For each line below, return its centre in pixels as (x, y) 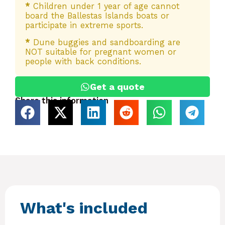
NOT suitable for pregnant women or (101, 52)
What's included (84, 208)
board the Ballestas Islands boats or (97, 16)
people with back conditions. (83, 62)
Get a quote (117, 87)
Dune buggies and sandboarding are (105, 43)
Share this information (62, 101)
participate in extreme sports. (84, 26)
